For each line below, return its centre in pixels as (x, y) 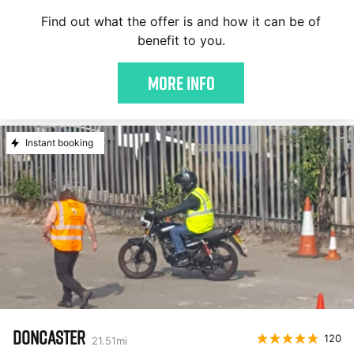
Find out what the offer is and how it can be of (181, 21)
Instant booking (59, 143)
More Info (181, 83)
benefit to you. (181, 40)
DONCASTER (49, 337)
